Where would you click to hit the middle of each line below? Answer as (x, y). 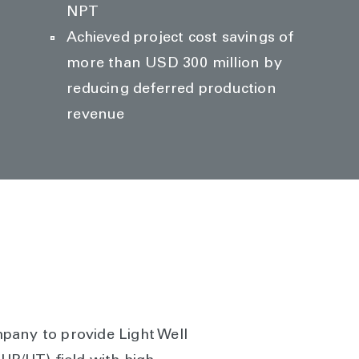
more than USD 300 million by (174, 64)
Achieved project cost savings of (180, 38)
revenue (96, 115)
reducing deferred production (171, 90)
